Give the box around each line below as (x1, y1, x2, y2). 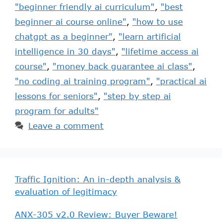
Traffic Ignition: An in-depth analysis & (15, 173, 180, 184)
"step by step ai (104, 90, 171, 101)
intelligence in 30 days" (15, 46, 115, 56)
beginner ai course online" (15, 16, 126, 27)
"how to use (132, 16, 183, 27)
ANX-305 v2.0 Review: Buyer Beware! (15, 209, 177, 220)
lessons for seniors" (15, 90, 98, 101)
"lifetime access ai (121, 46, 199, 56)
